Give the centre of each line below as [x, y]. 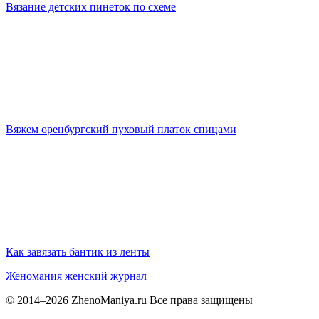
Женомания [34, 276]
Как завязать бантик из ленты [78, 251]
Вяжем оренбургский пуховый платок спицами [121, 129]
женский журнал [106, 276]
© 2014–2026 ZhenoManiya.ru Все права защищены [129, 300]
